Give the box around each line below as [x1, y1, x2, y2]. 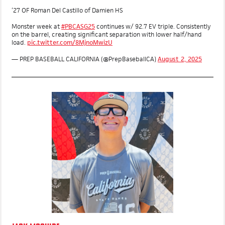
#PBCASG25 [61, 42, 95, 51]
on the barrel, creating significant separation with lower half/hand [12, 50, 202, 59]
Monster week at [12, 42, 61, 51]
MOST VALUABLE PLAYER [12, 11, 84, 20]
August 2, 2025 [158, 75, 202, 84]
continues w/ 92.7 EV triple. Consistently [95, 42, 210, 51]
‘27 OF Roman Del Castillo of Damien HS [12, 26, 123, 35]
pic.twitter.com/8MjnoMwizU [27, 58, 113, 67]
